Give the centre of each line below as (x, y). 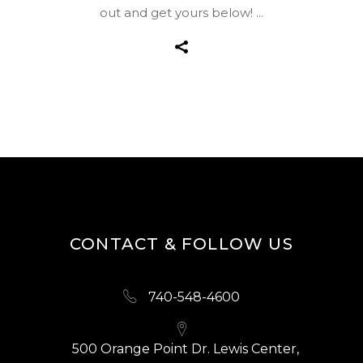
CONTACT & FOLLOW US (181, 244)
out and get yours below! (178, 13)
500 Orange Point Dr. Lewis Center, (186, 349)
